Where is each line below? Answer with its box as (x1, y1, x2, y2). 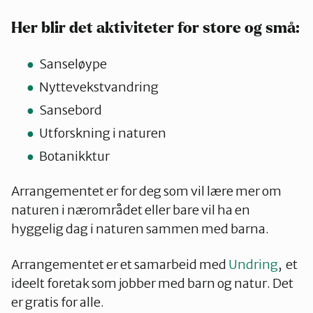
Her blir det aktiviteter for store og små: (11, 20, 300, 36)
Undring (228, 256, 278, 272)
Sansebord (39, 102, 102, 118)
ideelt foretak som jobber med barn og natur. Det (11, 275, 293, 291)
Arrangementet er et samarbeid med (11, 256, 228, 272)
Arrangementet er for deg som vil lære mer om (11, 183, 282, 199)
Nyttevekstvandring (39, 79, 159, 95)
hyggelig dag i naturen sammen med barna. (11, 221, 269, 237)
